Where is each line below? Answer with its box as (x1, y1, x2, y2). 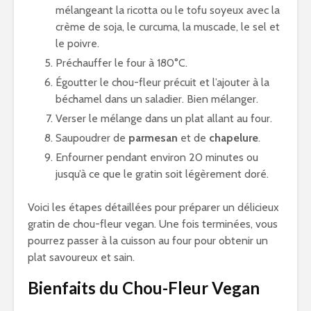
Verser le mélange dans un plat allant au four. (56, 112, 272, 125)
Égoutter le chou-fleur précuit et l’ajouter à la (56, 76, 269, 89)
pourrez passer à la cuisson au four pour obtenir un (28, 234, 268, 247)
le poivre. (56, 37, 99, 50)
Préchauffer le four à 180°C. (56, 56, 187, 69)
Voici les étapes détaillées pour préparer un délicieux (28, 201, 279, 214)
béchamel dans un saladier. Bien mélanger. (56, 92, 258, 106)
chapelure (209, 131, 258, 144)
